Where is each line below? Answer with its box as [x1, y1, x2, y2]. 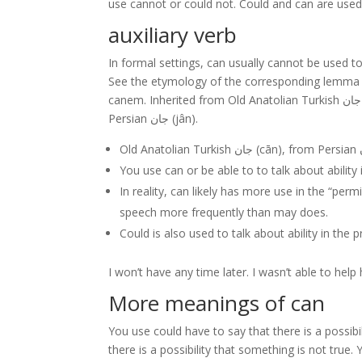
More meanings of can [108, 288, 326, 318]
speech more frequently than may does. [120, 204, 329, 220]
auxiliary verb [108, 20, 238, 49]
